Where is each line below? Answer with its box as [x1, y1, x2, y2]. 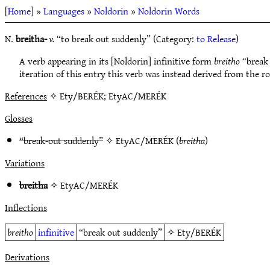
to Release [196, 30, 236, 47]
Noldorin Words [138, 2, 199, 19]
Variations [5, 154, 45, 171]
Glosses [5, 110, 33, 127]
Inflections [5, 199, 47, 216]
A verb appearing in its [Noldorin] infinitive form [19, 52, 214, 69]
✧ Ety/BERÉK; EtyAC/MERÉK [47, 87, 166, 104]
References [5, 87, 47, 104]
